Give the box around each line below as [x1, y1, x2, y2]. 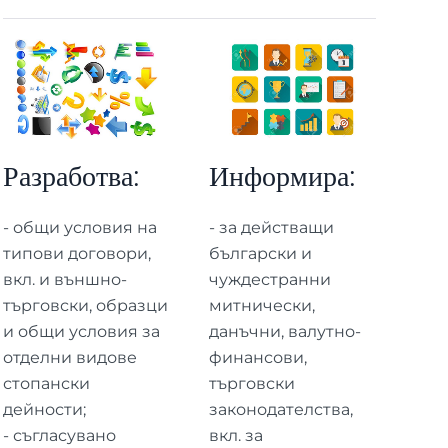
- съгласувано [2, 425, 116, 445]
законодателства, [209, 399, 354, 419]
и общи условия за [2, 321, 160, 341]
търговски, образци [2, 295, 168, 315]
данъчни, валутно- [209, 321, 362, 341]
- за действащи [209, 217, 335, 237]
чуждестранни [209, 269, 332, 289]
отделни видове [2, 347, 137, 367]
